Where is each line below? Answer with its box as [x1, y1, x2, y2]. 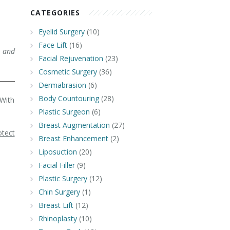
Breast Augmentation [38, 120, 110, 130]
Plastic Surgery [38, 174, 87, 183]
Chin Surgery [38, 187, 80, 197]
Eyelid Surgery [38, 27, 85, 36]
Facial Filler [38, 160, 75, 170]
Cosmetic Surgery [38, 67, 97, 76]
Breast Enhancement [38, 133, 108, 143]
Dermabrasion [38, 80, 86, 90]
